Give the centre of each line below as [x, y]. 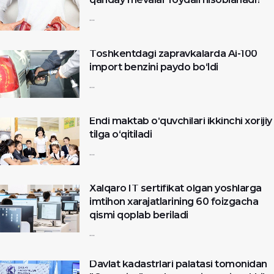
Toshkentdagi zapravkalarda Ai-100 [173, 53]
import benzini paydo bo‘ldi [154, 67]
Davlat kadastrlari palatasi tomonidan [178, 264]
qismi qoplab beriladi [139, 215]
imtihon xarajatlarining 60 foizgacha [174, 201]
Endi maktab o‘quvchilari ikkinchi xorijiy [181, 120]
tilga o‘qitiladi [120, 134]
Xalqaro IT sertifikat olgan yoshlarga [176, 188]
